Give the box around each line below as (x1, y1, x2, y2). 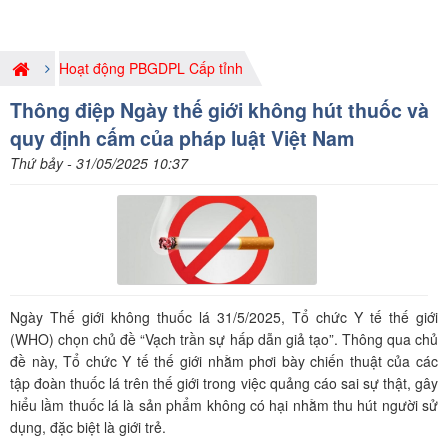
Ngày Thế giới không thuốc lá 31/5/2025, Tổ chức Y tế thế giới (10, 306, 438, 327)
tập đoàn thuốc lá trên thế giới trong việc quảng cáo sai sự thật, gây (10, 372, 438, 393)
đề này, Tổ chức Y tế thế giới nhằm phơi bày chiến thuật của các (10, 350, 438, 371)
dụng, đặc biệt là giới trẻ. (10, 416, 166, 437)
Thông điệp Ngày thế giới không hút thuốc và (10, 96, 429, 124)
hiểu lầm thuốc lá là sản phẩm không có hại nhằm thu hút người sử (10, 394, 438, 415)
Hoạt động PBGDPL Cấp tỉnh (59, 58, 243, 78)
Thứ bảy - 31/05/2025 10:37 (10, 153, 188, 173)
